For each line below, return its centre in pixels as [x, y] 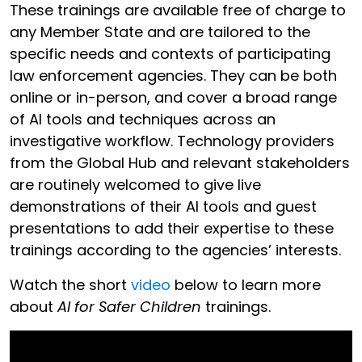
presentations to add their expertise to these [172, 228]
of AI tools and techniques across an [143, 119]
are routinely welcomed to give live [135, 184]
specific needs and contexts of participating [170, 53]
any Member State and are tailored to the [160, 32]
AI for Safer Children [131, 306]
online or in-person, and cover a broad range [173, 97]
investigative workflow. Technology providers [172, 141]
